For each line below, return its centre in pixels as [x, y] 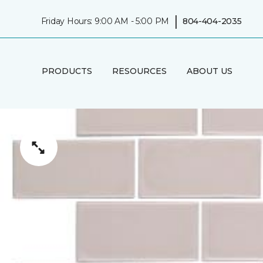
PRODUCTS [67, 71]
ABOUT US [209, 71]
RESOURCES [139, 71]
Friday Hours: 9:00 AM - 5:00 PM [105, 21]
